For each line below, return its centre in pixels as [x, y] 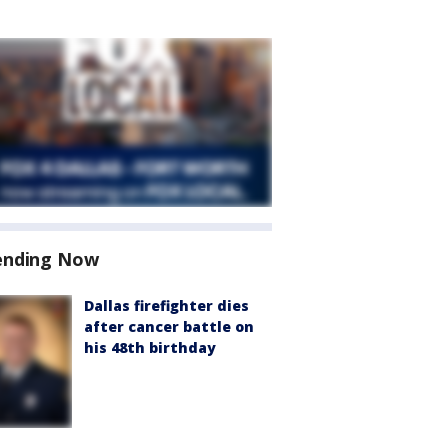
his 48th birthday [150, 347]
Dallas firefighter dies [166, 305]
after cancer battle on [169, 326]
